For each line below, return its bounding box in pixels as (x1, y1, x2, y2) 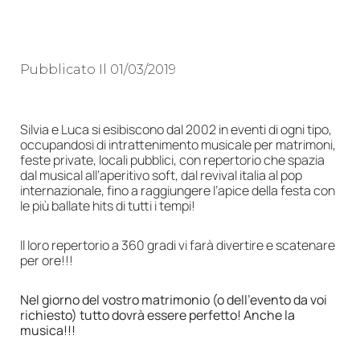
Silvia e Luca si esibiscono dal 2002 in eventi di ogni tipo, (20, 120, 332, 138)
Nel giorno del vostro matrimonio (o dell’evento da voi (20, 290, 327, 309)
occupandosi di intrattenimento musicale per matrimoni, (20, 135, 336, 153)
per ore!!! (20, 251, 73, 269)
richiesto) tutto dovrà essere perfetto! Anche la (20, 305, 295, 324)
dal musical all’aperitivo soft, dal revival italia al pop (20, 166, 302, 184)
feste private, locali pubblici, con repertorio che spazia (20, 150, 325, 169)
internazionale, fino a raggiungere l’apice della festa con (20, 181, 335, 199)
